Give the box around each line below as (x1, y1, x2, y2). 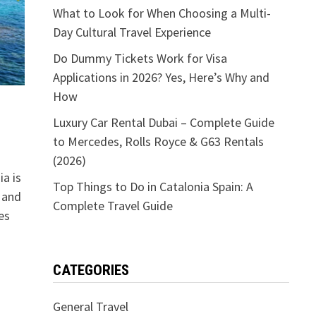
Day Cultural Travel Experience (52, 24, 211, 40)
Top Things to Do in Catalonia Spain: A (52, 178, 253, 195)
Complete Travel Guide (52, 197, 173, 214)
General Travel (52, 298, 128, 315)
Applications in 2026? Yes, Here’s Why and (52, 69, 269, 85)
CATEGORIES (52, 262, 129, 279)
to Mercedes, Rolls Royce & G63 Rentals (52, 133, 264, 150)
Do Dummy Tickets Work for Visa (52, 50, 227, 66)
